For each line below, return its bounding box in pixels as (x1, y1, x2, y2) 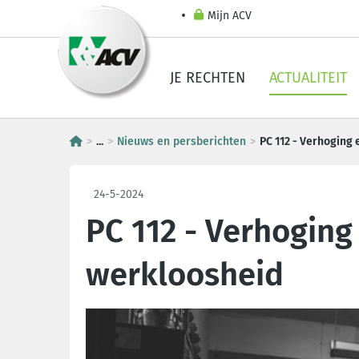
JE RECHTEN (170, 69, 245, 87)
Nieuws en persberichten (117, 135, 246, 148)
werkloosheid (86, 256, 284, 294)
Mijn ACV (208, 9, 252, 22)
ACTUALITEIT (269, 69, 347, 87)
